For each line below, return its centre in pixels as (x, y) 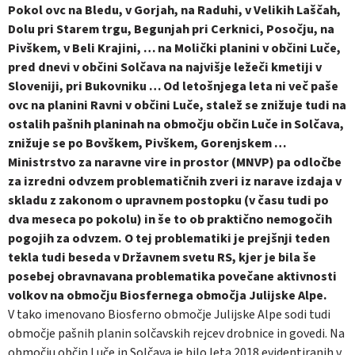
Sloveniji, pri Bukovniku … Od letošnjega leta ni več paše (173, 86)
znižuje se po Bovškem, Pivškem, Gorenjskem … (147, 143)
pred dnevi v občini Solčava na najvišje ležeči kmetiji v (165, 67)
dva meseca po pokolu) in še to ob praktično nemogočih (170, 219)
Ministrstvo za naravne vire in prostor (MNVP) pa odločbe (175, 162)
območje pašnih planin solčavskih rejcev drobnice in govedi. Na (176, 333)
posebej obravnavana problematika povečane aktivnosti (172, 276)
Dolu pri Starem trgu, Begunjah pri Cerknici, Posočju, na (171, 29)
